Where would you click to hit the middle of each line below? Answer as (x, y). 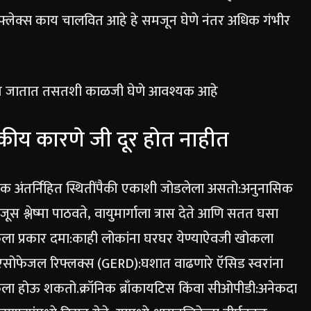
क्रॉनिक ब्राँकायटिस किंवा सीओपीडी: (169, 289)
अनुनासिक (267, 189)
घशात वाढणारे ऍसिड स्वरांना (212, 264)
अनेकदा (278, 289)
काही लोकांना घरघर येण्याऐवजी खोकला (173, 239)
